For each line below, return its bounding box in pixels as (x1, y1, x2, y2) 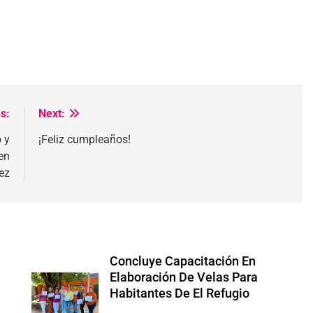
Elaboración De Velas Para (109, 270, 258, 284)
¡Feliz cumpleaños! (38, 132, 131, 146)
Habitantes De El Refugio (109, 286, 249, 300)
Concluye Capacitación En (109, 254, 256, 268)
